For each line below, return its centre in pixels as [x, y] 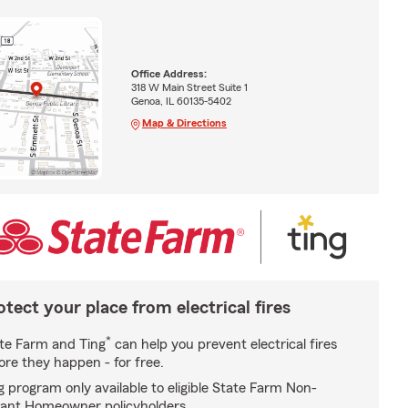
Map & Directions [184, 122]
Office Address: [168, 73]
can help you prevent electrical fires [224, 344]
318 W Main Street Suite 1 [189, 87]
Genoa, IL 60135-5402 [181, 101]
